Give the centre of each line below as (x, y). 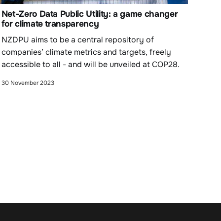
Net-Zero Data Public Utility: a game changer (90, 14)
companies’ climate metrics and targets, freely (86, 52)
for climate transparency (50, 23)
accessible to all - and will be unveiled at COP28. (90, 64)
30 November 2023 (28, 83)
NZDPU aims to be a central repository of (77, 39)
